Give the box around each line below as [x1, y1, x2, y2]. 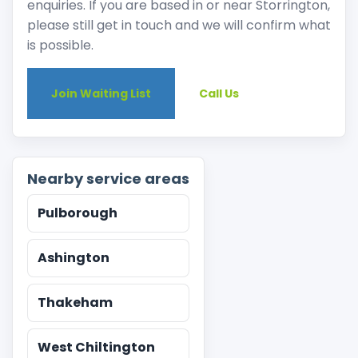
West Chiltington [38, 338, 155, 356]
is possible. [27, 36, 93, 54]
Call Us [199, 86, 239, 101]
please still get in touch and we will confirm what [27, 16, 331, 34]
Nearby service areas [27, 169, 189, 189]
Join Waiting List [51, 86, 151, 101]
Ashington [38, 249, 109, 267]
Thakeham [38, 293, 113, 312]
